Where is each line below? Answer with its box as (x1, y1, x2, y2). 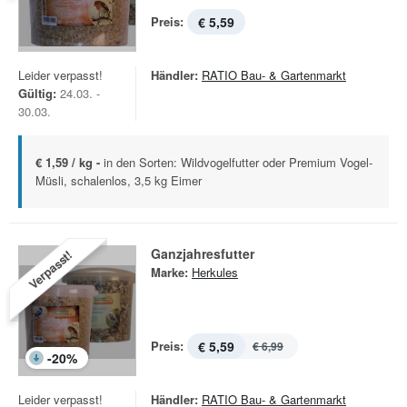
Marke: (151, 263, 188, 281)
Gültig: (18, 84, 56, 102)
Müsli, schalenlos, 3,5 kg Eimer (35, 172, 202, 189)
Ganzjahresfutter (151, 244, 254, 263)
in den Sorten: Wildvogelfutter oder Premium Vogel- (104, 154, 372, 171)
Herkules (192, 263, 238, 281)
